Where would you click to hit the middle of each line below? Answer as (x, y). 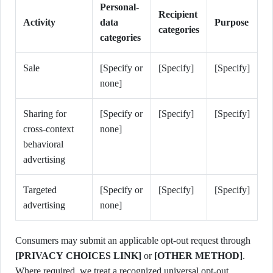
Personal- (119, 7)
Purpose (232, 22)
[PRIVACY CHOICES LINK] (78, 256)
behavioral (43, 144)
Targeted (40, 190)
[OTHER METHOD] (198, 256)
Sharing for (45, 114)
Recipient (178, 14)
